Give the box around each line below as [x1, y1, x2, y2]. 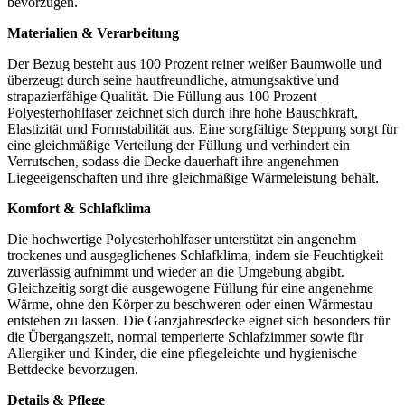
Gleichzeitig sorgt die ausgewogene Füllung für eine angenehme [7, 280, 373, 297]
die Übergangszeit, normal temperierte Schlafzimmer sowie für [7, 329, 363, 345]
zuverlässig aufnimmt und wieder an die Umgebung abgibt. [7, 264, 344, 280]
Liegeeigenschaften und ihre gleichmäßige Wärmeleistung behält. [7, 170, 379, 186]
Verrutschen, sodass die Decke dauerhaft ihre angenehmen [7, 154, 339, 170]
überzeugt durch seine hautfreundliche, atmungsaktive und [7, 72, 339, 89]
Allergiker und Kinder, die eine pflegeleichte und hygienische [7, 345, 357, 362]
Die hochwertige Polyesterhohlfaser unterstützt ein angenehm [7, 231, 356, 248]
